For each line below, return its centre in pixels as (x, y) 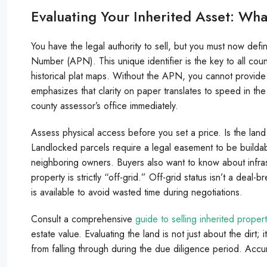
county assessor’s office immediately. (105, 105)
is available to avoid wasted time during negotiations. (137, 192)
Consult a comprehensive (83, 219)
